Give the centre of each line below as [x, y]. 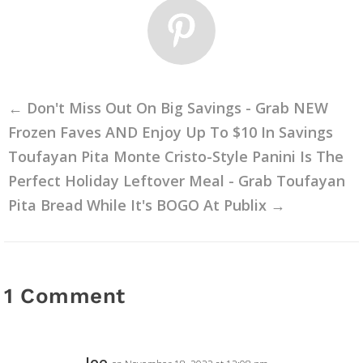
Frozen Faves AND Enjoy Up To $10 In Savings [171, 132]
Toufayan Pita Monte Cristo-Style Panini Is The [176, 157]
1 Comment [65, 296]
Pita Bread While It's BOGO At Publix [137, 205]
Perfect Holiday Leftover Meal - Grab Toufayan [177, 181]
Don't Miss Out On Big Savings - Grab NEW [177, 108]
